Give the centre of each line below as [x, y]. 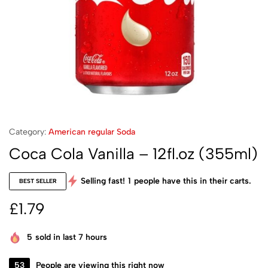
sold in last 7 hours [71, 237]
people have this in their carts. [193, 181]
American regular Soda [92, 132]
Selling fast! [103, 181]
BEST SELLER [38, 181]
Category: [28, 132]
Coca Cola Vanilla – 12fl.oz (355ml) [133, 154]
